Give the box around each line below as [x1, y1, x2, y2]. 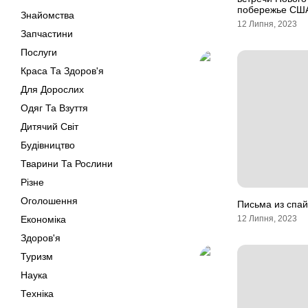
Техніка [21, 288, 54, 299]
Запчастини [21, 28, 73, 39]
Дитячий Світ [21, 121, 78, 132]
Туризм [21, 251, 53, 262]
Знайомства [21, 10, 74, 21]
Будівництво [21, 140, 75, 151]
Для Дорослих [21, 84, 84, 95]
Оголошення [21, 195, 78, 206]
